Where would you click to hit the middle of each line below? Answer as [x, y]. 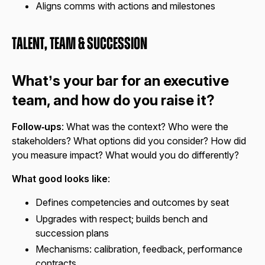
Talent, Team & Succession [80, 44]
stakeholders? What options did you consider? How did [129, 141]
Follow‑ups [37, 127]
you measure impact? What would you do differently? [125, 155]
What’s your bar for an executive [120, 81]
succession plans [72, 233]
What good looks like [60, 179]
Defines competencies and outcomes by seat [132, 203]
